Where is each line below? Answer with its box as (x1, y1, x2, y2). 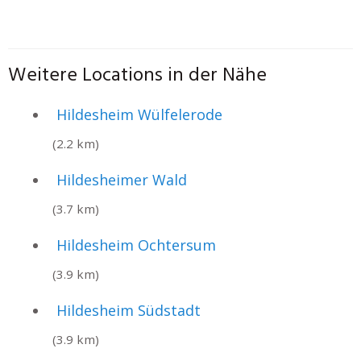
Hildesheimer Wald (56, 169, 187, 189)
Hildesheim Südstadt (56, 300, 201, 320)
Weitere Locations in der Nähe (8, 60, 267, 91)
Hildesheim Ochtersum (56, 234, 216, 255)
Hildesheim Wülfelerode (56, 104, 222, 124)
